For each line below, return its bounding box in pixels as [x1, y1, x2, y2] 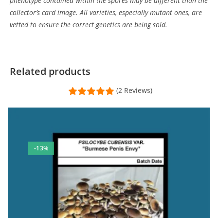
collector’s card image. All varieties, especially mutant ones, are [10, 7, 202, 17]
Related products [10, 64, 91, 78]
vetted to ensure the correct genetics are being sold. [10, 19, 167, 29]
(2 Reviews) [116, 85, 152, 95]
